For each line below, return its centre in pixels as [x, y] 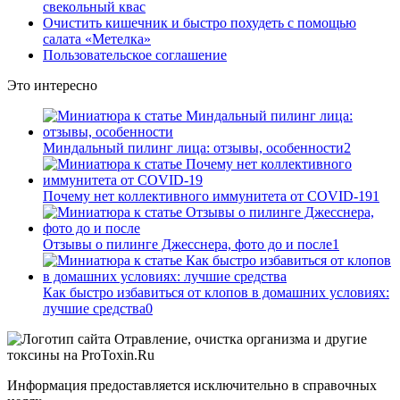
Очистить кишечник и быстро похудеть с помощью [200, 23]
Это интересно [52, 85]
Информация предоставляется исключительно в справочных [192, 385]
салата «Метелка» [97, 39]
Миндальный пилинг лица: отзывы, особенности [193, 148]
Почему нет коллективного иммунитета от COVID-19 [208, 196]
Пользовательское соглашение [135, 55]
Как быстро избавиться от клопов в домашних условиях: [216, 292]
